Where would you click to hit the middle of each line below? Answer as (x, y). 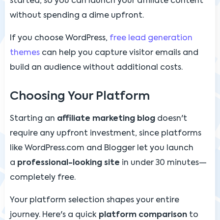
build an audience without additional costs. (96, 68)
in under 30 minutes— (163, 163)
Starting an (33, 119)
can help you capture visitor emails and (119, 53)
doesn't (171, 119)
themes (25, 53)
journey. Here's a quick (54, 215)
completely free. (43, 178)
